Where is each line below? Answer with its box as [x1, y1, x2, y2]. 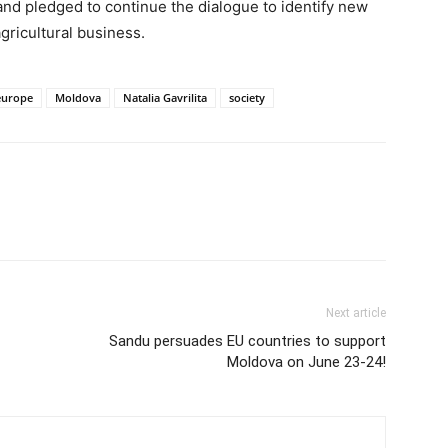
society [229, 89, 265, 105]
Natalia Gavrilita [123, 89, 207, 105]
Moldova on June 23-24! [227, 352, 386, 371]
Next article [326, 305, 386, 320]
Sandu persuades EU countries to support [109, 331, 386, 350]
